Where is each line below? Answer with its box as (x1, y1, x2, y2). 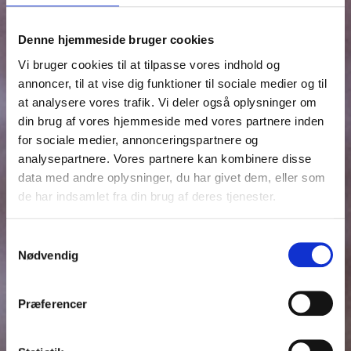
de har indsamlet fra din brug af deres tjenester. (18, 189, 277, 203)
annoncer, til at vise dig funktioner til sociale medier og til (18, 76, 327, 90)
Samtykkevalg (5, 232, 81, 246)
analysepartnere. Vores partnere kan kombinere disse (18, 151, 312, 165)
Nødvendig (18, 248, 78, 262)
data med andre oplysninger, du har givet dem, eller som (18, 170, 326, 184)
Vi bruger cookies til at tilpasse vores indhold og (18, 57, 280, 71)
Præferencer (18, 296, 88, 310)
